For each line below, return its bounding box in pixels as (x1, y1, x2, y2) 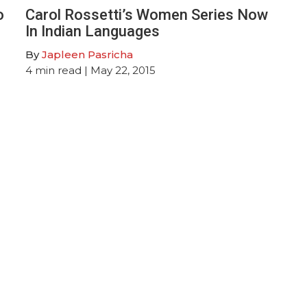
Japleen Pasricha (42, 47, 134, 61)
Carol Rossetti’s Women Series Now (25, 5, 269, 23)
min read (35, 63, 82, 77)
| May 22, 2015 (82, 63, 156, 77)
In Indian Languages (25, 22, 160, 40)
